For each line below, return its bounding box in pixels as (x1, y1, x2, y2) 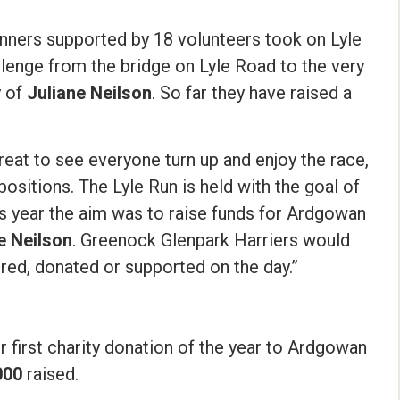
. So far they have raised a (152, 82, 353, 104)
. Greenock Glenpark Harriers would (72, 229, 351, 251)
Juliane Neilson (27, 82, 153, 104)
